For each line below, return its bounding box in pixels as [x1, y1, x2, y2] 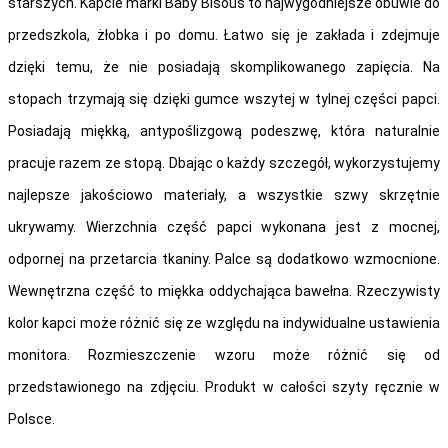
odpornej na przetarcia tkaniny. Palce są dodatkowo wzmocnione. [8, 250, 440, 267]
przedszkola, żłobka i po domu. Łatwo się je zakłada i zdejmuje [8, 26, 440, 43]
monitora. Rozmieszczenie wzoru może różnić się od [8, 346, 440, 363]
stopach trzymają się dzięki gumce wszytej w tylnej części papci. [8, 90, 440, 107]
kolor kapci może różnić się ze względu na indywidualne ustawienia [8, 314, 440, 331]
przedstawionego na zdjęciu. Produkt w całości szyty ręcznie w [8, 378, 440, 395]
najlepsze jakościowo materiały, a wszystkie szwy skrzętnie [8, 186, 440, 203]
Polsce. [8, 410, 55, 427]
